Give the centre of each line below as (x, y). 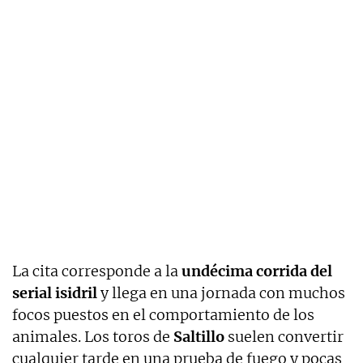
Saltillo (199, 336)
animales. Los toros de (93, 336)
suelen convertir (284, 336)
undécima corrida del (257, 271)
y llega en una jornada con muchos (221, 293)
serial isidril (55, 293)
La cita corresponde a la (97, 271)
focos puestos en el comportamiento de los (163, 314)
